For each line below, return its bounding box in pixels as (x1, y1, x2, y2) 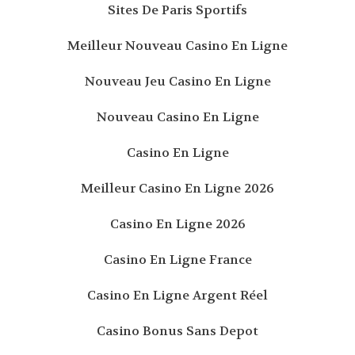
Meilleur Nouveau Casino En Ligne (67, 36, 288, 54)
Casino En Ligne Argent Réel (87, 286, 268, 303)
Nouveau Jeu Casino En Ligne (84, 72, 271, 90)
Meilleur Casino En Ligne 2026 (81, 179, 274, 197)
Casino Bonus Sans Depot (97, 322, 258, 339)
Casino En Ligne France (103, 250, 252, 268)
